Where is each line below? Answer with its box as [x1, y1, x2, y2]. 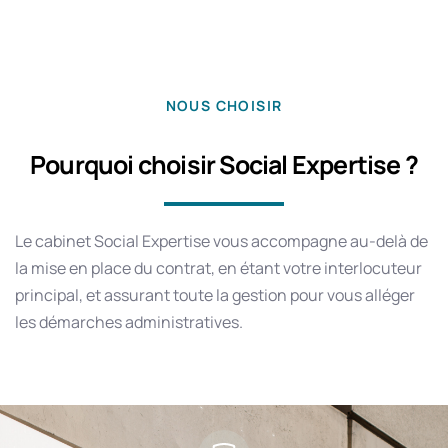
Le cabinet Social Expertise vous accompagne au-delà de [15, 229, 428, 252]
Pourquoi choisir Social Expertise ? [30, 146, 418, 182]
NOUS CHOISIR [165, 96, 283, 115]
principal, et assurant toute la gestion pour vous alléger [15, 283, 415, 306]
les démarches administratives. [15, 310, 243, 333]
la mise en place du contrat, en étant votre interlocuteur [15, 256, 422, 279]
